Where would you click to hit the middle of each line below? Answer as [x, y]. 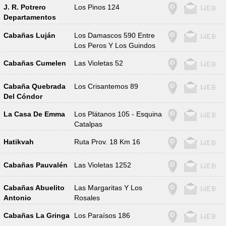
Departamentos [30, 17]
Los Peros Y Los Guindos [115, 45]
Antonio [17, 198]
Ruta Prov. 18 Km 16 [107, 142]
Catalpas [89, 124]
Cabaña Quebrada [34, 86]
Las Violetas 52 [99, 63]
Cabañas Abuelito [34, 188]
